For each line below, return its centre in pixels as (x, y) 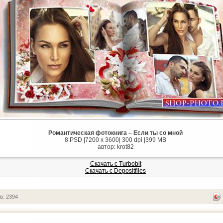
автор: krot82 (115, 147)
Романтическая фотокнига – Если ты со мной (115, 133)
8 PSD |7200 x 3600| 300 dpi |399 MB (115, 140)
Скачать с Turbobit (115, 164)
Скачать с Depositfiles (115, 171)
